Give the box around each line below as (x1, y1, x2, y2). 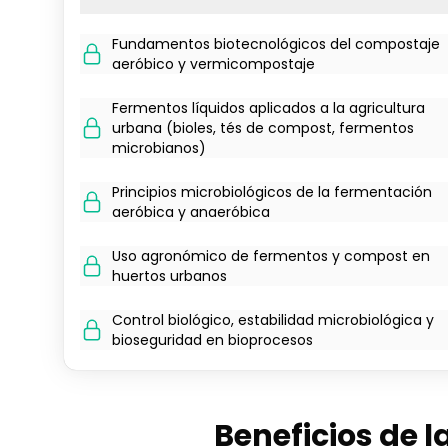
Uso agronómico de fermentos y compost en (112, 246, 430, 266)
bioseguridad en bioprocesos (112, 330, 313, 350)
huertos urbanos (112, 266, 227, 286)
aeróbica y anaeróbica (112, 202, 270, 222)
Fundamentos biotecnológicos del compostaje (112, 34, 440, 54)
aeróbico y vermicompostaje (112, 54, 315, 74)
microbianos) (112, 138, 206, 158)
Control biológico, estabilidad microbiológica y (112, 310, 434, 330)
